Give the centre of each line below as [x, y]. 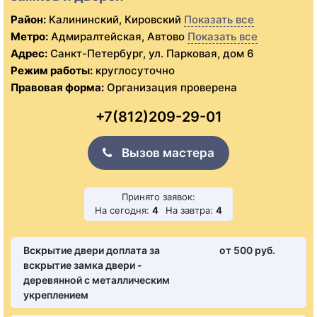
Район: [28, 20]
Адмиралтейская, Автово [116, 37]
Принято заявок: [158, 197]
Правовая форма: [57, 88]
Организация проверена [171, 88]
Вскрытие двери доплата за [92, 250]
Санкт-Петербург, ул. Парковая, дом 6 [152, 54]
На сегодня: [123, 211]
